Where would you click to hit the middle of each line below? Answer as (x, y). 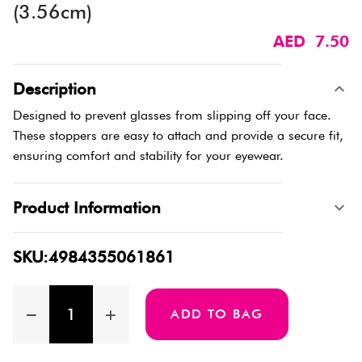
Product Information (87, 207)
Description (55, 88)
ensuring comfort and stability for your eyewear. (148, 155)
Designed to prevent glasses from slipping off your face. (172, 115)
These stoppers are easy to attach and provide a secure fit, (178, 135)
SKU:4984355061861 (94, 257)
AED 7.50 (311, 41)
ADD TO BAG (217, 314)
